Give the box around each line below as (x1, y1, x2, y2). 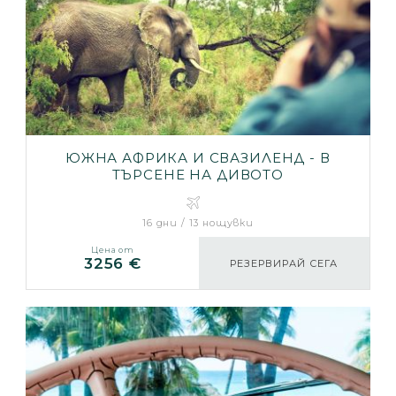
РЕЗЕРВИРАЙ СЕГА (230, 257, 338, 270)
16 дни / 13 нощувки (142, 217, 254, 230)
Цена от (91, 245, 134, 255)
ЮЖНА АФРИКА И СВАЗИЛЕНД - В (65, 149, 331, 167)
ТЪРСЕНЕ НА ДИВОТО (111, 166, 284, 184)
